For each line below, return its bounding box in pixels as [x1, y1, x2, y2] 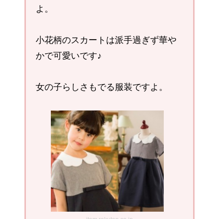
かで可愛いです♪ [36, 51, 102, 61]
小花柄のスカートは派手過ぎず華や [36, 35, 176, 45]
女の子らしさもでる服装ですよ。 [36, 82, 168, 92]
